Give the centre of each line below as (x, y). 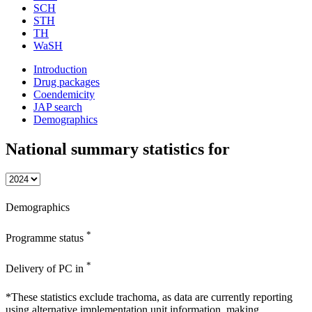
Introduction (60, 69)
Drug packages (67, 81)
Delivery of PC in (46, 269)
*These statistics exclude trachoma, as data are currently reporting (149, 297)
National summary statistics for (118, 149)
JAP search (58, 107)
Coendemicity (64, 94)
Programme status (46, 238)
